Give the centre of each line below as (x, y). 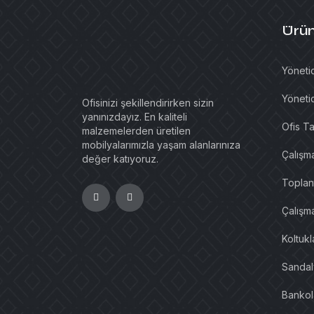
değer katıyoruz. (120, 159)
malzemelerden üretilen (136, 131)
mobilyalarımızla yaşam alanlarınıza (161, 145)
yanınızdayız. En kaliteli (135, 117)
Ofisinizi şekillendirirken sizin (148, 103)
